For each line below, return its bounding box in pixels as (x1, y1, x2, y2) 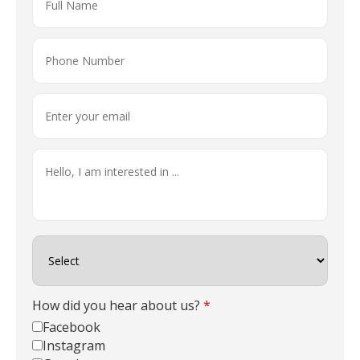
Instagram (43, 336, 105, 354)
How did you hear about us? (32, 296, 203, 314)
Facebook (43, 317, 100, 336)
